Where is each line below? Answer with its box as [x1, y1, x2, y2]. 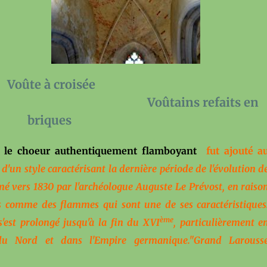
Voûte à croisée [7, 77, 95, 92]
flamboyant [142, 145, 197, 157]
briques [27, 113, 75, 128]
